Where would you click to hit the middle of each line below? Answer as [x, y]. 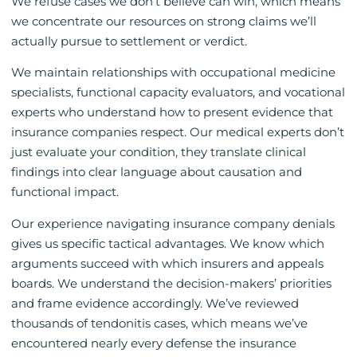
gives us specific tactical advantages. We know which [168, 243]
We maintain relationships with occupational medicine [173, 73]
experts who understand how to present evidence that [172, 112]
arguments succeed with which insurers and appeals [167, 263]
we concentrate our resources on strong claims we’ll [164, 21]
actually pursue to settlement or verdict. [129, 41]
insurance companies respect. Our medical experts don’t [178, 132]
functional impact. [65, 192]
